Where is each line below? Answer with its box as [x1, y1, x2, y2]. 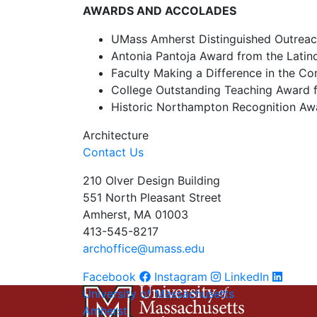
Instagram [154, 269, 207, 284]
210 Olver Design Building [83, 173, 220, 188]
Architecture [83, 127, 149, 142]
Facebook [83, 269, 136, 284]
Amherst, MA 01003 [83, 207, 188, 221]
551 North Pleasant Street [83, 190, 221, 204]
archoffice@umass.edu [83, 241, 204, 255]
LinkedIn [224, 269, 269, 284]
